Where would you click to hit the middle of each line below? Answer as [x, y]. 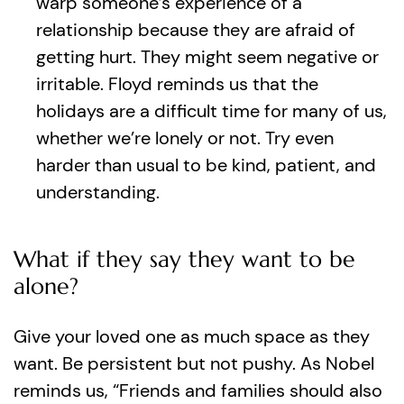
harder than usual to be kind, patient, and [206, 165]
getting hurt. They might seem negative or [207, 57]
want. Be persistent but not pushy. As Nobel [194, 363]
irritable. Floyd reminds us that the [177, 84]
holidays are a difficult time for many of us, [211, 111]
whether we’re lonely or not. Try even [185, 138]
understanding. [98, 192]
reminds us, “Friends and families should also [198, 390]
